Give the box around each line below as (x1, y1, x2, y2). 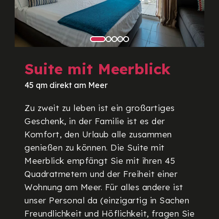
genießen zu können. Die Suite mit (24, 142, 165, 153)
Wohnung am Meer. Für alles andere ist (24, 182, 183, 193)
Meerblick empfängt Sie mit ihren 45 (24, 155, 175, 166)
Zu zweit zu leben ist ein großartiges (24, 103, 175, 113)
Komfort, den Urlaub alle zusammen (24, 129, 172, 140)
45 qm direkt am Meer (24, 80, 108, 90)
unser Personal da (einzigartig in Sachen (24, 195, 189, 206)
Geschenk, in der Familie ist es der (24, 116, 165, 127)
